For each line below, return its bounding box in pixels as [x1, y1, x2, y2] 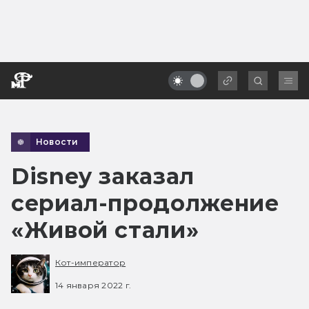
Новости [36, 136, 79, 147]
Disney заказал [11, 162, 195, 190]
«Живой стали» [11, 216, 199, 243]
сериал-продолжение [11, 189, 279, 217]
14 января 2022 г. [55, 279, 132, 290]
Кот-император [55, 257, 126, 268]
